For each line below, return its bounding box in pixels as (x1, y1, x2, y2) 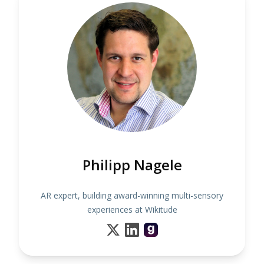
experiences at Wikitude (87, 204, 177, 215)
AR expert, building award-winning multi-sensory (41, 190, 223, 201)
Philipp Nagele (82, 155, 182, 174)
